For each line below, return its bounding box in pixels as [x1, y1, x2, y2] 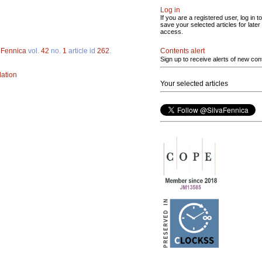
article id [67, 47, 97, 56]
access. [160, 28, 183, 35]
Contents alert [160, 47, 205, 55]
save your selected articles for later [160, 21, 260, 28]
